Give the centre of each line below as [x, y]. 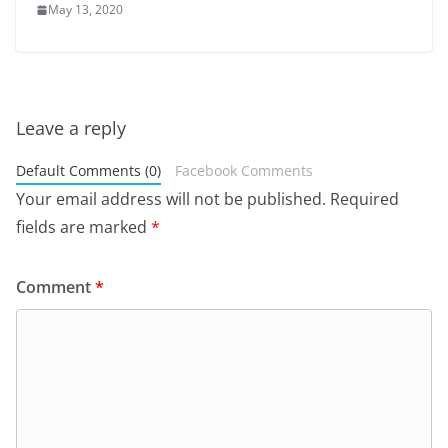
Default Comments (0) [88, 171]
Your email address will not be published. [171, 199]
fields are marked [83, 227]
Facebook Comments [243, 171]
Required [364, 199]
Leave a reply [71, 128]
